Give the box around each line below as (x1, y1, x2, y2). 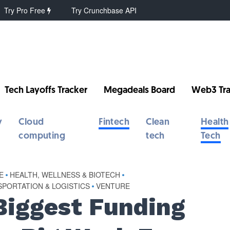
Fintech (99, 118, 130, 127)
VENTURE (96, 181, 130, 191)
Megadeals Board (104, 86, 176, 95)
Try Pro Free (4, 5, 48, 15)
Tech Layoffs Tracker (5, 86, 88, 95)
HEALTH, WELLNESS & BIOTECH (10, 169, 121, 180)
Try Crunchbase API (71, 5, 137, 15)
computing (18, 131, 66, 141)
